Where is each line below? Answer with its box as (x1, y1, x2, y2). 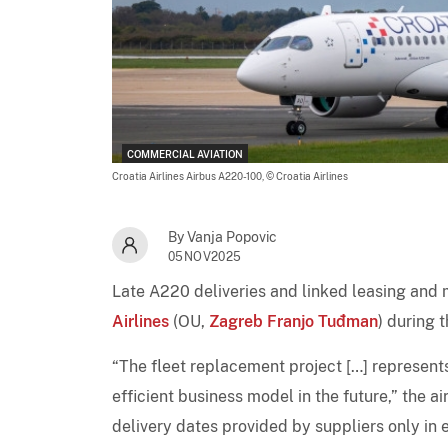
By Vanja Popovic (168, 228, 277, 245)
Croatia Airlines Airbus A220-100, (112, 169, 266, 182)
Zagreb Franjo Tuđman (209, 311, 378, 331)
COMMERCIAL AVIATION (127, 147, 243, 160)
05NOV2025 (168, 249, 242, 264)
